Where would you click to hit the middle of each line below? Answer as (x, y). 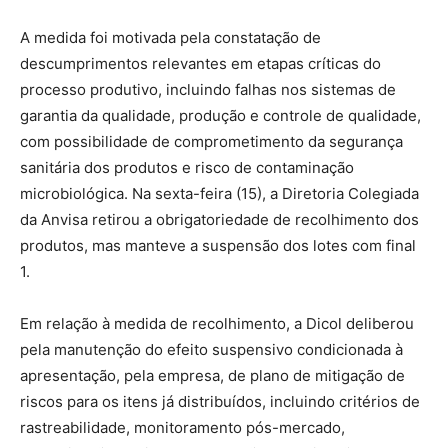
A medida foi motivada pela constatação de (170, 37)
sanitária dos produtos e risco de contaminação (187, 167)
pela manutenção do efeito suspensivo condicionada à (211, 349)
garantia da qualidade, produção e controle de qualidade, (220, 115)
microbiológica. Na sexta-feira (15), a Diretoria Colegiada (219, 193)
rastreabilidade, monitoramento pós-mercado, (182, 427)
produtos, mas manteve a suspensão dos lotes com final (218, 245)
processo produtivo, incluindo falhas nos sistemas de (208, 89)
